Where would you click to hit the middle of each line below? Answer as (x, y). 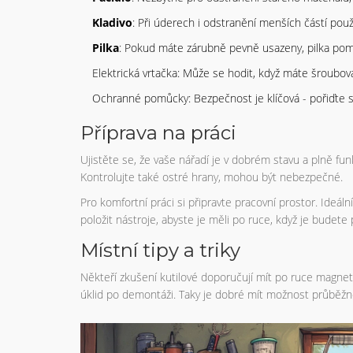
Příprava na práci (158, 132)
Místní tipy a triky (160, 250)
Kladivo (112, 22)
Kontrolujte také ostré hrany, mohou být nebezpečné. (212, 176)
